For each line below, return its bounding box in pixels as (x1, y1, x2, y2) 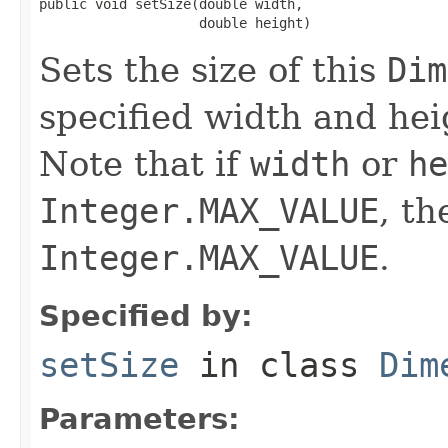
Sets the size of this (39, 49, 387, 90)
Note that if (39, 143, 250, 184)
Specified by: (39, 298, 253, 333)
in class (179, 344, 379, 385)
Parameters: (39, 401, 240, 436)
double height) (39, 14, 311, 31)
